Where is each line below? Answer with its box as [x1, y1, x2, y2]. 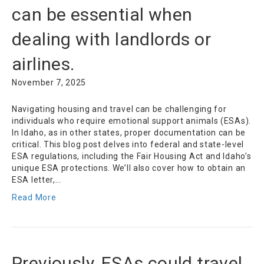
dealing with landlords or [12, 29, 211, 50]
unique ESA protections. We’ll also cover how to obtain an [12, 163, 246, 173]
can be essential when [12, 4, 193, 25]
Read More [12, 193, 57, 203]
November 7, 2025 [12, 78, 87, 88]
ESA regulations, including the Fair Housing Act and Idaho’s [12, 151, 252, 161]
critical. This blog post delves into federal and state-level [12, 140, 245, 150]
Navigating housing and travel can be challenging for [12, 104, 227, 114]
